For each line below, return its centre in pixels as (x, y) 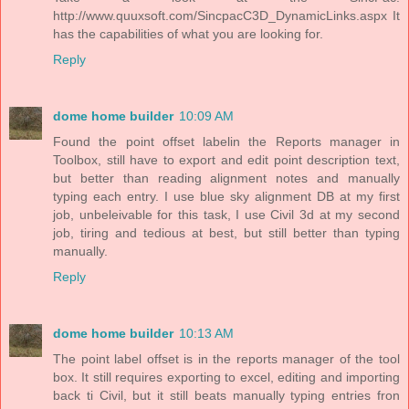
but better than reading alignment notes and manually (226, 178)
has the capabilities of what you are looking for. (188, 33)
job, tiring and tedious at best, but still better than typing (226, 232)
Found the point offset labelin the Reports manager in (226, 141)
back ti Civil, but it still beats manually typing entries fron (226, 395)
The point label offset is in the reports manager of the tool (226, 358)
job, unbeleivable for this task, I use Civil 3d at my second (226, 214)
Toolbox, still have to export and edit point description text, (226, 159)
